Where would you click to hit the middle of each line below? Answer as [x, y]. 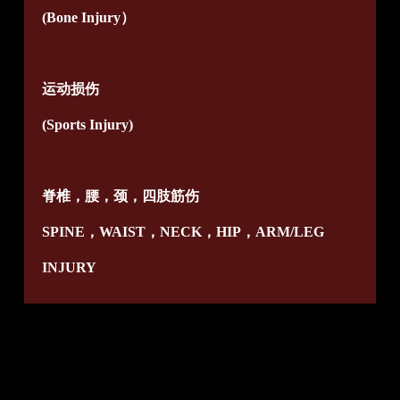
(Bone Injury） [88, 18]
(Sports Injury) [87, 125]
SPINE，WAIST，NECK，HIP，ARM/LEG [183, 232]
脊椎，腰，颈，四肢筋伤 [120, 196]
